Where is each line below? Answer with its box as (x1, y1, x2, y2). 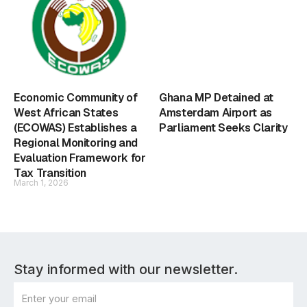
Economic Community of (14, 90, 138, 105)
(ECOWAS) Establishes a (14, 120, 137, 135)
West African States (14, 105, 119, 120)
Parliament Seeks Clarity (159, 120, 288, 135)
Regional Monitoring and (14, 135, 138, 150)
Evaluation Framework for (14, 150, 146, 165)
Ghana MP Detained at (159, 90, 273, 105)
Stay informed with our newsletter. (14, 260, 238, 278)
